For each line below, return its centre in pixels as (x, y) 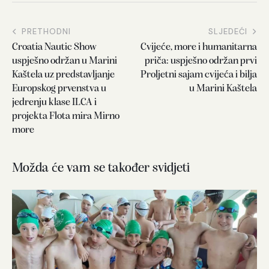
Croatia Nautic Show (54, 47)
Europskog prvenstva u (59, 89)
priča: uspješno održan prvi (201, 61)
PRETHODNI (46, 32)
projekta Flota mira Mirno (66, 116)
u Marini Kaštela (223, 89)
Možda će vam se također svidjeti (101, 169)
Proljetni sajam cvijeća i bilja (199, 75)
